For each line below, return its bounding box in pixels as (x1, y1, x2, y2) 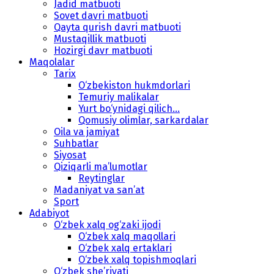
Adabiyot (29, 207, 69, 219)
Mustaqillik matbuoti (54, 32, 146, 45)
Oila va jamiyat (54, 125, 119, 138)
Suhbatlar (54, 137, 98, 149)
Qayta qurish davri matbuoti (54, 21, 181, 33)
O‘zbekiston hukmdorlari (78, 79, 190, 91)
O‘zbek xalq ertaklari (78, 242, 172, 254)
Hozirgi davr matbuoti (54, 44, 152, 56)
